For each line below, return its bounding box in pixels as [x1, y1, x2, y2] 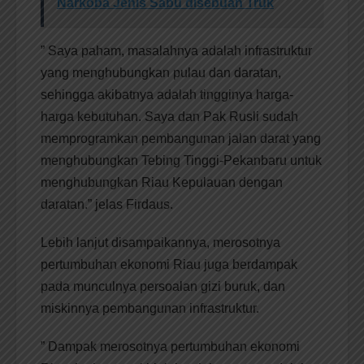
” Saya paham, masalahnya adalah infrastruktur [41, 44, 312, 58]
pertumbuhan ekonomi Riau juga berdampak [41, 258, 297, 272]
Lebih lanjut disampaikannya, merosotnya [41, 236, 280, 250]
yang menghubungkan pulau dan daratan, [41, 66, 281, 80]
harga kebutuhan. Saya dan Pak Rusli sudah [41, 110, 298, 124]
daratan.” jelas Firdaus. [41, 197, 173, 212]
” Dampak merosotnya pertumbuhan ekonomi [41, 340, 300, 354]
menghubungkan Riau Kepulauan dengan [41, 175, 283, 190]
